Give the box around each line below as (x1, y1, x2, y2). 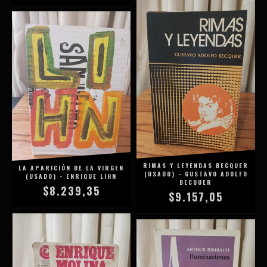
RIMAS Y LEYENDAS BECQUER (143, 161, 249, 170)
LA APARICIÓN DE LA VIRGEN (18, 163, 124, 172)
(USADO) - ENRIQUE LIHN (26, 171, 117, 181)
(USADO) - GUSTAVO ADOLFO (144, 169, 248, 179)
